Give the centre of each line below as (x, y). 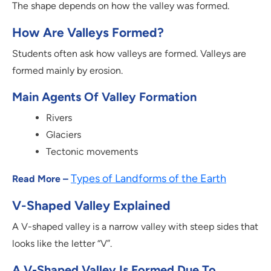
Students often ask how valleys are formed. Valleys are (129, 54)
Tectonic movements (92, 152)
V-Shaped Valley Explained (91, 206)
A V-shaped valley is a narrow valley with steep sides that (135, 227)
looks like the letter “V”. (62, 244)
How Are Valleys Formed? (88, 33)
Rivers (59, 118)
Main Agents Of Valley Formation (104, 97)
